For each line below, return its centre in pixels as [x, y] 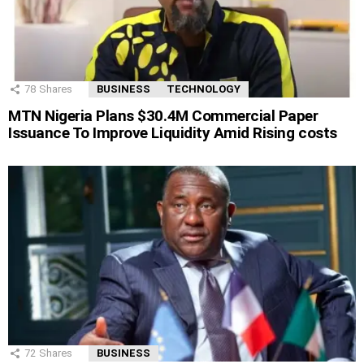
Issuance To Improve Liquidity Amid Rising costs [173, 132]
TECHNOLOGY [204, 89]
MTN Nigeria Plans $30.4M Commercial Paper [163, 115]
